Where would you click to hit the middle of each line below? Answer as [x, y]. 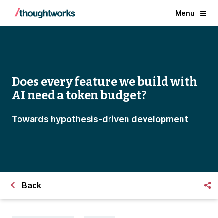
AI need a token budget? [79, 95]
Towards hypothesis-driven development [100, 119]
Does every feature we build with [104, 82]
